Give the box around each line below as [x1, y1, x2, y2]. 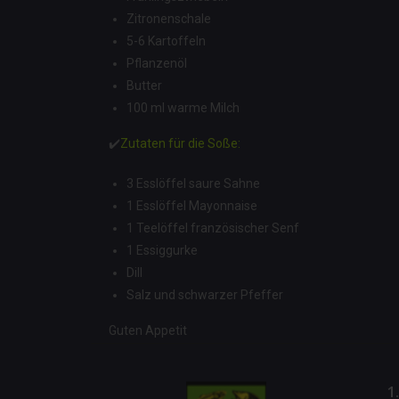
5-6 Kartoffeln [126, 34, 206, 49]
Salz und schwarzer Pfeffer [126, 288, 283, 303]
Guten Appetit [109, 323, 187, 338]
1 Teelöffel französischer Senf [126, 221, 299, 236]
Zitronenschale [126, 12, 211, 27]
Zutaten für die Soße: [120, 136, 240, 151]
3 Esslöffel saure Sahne [126, 176, 260, 191]
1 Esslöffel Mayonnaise [126, 199, 257, 214]
